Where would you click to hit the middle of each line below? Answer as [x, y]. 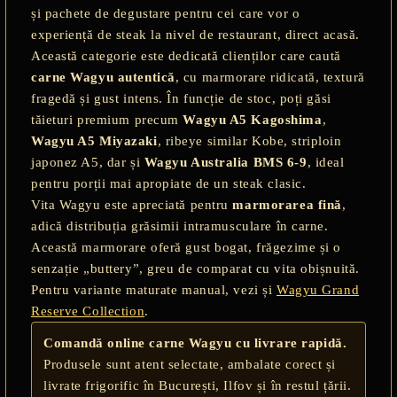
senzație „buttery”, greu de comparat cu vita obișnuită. [195, 269]
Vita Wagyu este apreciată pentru [132, 205]
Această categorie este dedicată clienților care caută [186, 56]
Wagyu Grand [318, 290]
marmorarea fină [287, 205]
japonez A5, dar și [88, 162]
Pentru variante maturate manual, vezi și [154, 290]
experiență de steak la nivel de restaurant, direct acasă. [195, 35]
